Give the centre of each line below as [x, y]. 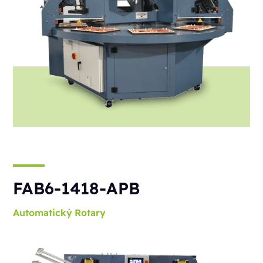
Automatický [43, 212]
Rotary [90, 212]
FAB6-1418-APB [77, 188]
